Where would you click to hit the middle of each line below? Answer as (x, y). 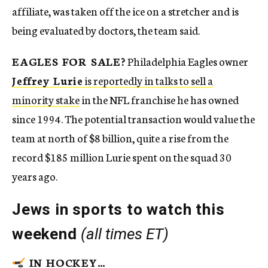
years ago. (35, 176)
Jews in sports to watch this (118, 210)
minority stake (46, 100)
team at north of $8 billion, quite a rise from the (120, 138)
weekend (45, 234)
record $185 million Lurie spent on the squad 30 (122, 157)
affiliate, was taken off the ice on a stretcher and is (125, 11)
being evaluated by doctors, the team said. (106, 30)
